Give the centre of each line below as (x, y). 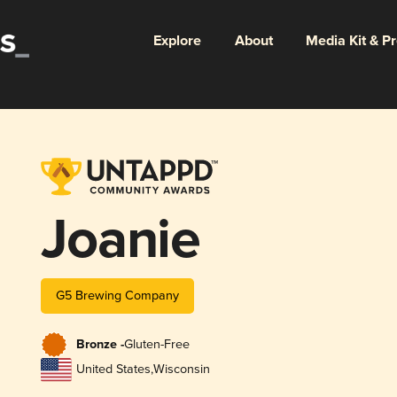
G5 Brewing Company (117, 295)
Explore (177, 41)
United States (113, 370)
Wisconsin (181, 370)
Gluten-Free (156, 345)
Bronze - (100, 345)
